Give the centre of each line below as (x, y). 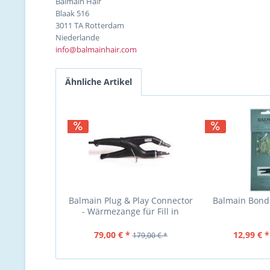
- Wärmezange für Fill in (131, 211)
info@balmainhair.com (96, 49)
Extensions (130, 222)
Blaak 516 (72, 13)
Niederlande (77, 37)
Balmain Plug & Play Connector (130, 200)
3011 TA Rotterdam (90, 25)
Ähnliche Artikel (99, 82)
